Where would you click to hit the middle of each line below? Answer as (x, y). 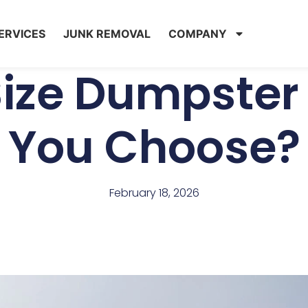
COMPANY (197, 33)
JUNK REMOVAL (107, 33)
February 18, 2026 (154, 192)
